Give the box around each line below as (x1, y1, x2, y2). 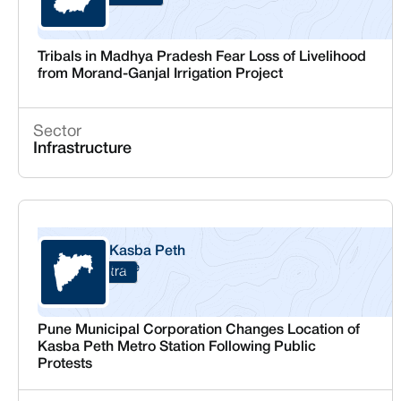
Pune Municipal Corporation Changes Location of (37, 324, 360, 337)
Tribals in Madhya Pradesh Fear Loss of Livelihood (37, 50, 366, 64)
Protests (37, 358, 92, 371)
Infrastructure (33, 141, 132, 157)
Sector (33, 124, 82, 141)
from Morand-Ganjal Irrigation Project (37, 67, 283, 81)
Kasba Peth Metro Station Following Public (37, 341, 316, 354)
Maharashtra (48, 266, 126, 278)
